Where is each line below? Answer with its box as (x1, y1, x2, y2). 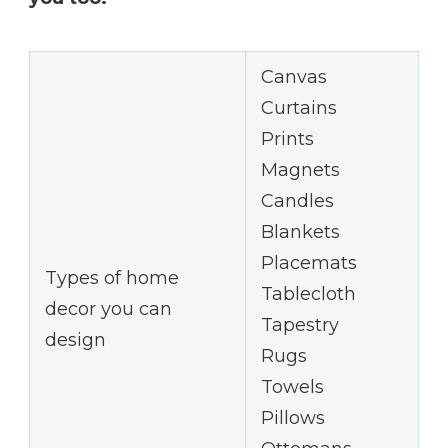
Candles (261, 190, 334, 213)
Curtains (261, 97, 337, 120)
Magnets (261, 159, 340, 182)
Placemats (261, 252, 357, 275)
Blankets (261, 221, 340, 244)
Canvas (261, 66, 327, 89)
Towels (261, 376, 324, 399)
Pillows (261, 407, 325, 430)
